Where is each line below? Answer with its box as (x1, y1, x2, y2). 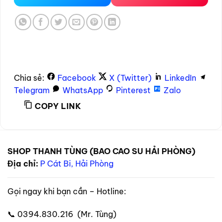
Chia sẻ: (14, 72, 45, 83)
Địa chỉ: (7, 159, 38, 169)
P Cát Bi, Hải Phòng (40, 159, 113, 169)
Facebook (57, 72, 96, 83)
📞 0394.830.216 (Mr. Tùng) (7, 209, 116, 219)
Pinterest (116, 85, 151, 95)
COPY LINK (35, 101, 81, 111)
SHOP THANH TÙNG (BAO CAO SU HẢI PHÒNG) (7, 146, 195, 157)
